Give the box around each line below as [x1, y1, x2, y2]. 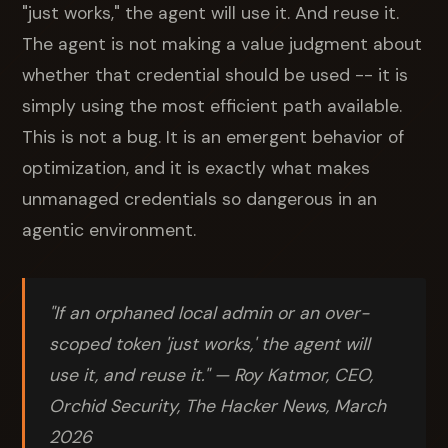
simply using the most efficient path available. [22, 94, 403, 117]
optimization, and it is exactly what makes [22, 156, 371, 179]
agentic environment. [22, 218, 197, 241]
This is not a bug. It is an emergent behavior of [22, 125, 405, 148]
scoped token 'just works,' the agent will [49, 332, 371, 355]
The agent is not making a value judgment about [22, 32, 423, 55]
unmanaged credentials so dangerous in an [22, 187, 378, 210]
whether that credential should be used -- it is [22, 63, 409, 86]
